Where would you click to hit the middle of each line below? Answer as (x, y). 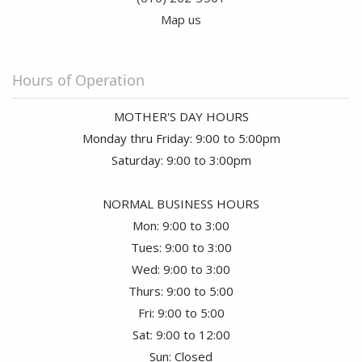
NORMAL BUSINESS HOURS (181, 204)
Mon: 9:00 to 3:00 (181, 226)
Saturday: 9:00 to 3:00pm (181, 160)
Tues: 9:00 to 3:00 (181, 248)
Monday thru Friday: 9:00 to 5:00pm (181, 139)
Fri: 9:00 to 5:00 (181, 313)
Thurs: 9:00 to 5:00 (181, 291)
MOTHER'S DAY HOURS (181, 117)
